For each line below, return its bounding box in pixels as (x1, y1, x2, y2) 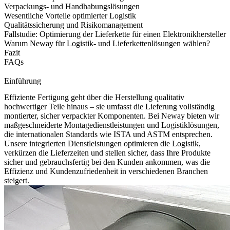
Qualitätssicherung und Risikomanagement (4, 20, 143, 29)
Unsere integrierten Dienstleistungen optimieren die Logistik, (4, 139, 201, 148)
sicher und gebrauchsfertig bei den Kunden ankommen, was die (4, 158, 210, 167)
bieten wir (185, 111, 219, 121)
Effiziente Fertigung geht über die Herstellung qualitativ (4, 93, 184, 102)
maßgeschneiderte (4, 121, 64, 130)
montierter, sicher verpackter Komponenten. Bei (4, 111, 161, 121)
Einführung (4, 76, 41, 86)
